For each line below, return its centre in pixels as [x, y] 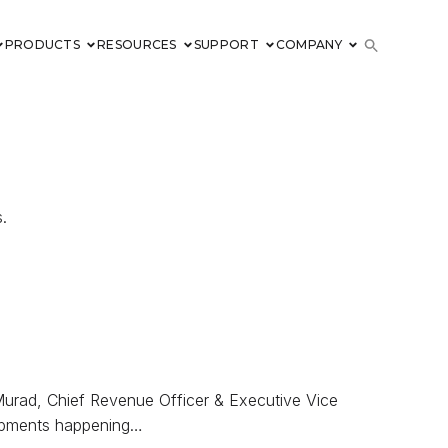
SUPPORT [226, 44]
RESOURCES [137, 44]
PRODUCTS [42, 44]
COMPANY [308, 44]
